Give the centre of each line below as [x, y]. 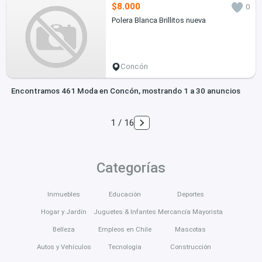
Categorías [131, 168]
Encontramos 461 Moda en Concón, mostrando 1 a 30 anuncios [125, 91]
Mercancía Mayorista [191, 211]
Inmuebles [64, 194]
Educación [125, 194]
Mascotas [191, 229]
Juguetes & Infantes [125, 211]
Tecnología [125, 247]
